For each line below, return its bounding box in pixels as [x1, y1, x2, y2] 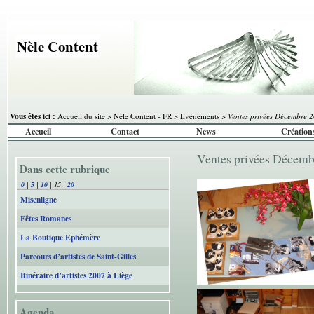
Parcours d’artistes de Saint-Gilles [20, 250, 136, 263]
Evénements [180, 111, 219, 121]
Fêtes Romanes [20, 212, 71, 225]
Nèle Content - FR [114, 111, 172, 121]
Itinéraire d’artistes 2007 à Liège [20, 269, 132, 282]
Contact [110, 125, 139, 138]
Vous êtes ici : [10, 110, 55, 122]
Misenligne [20, 193, 57, 206]
